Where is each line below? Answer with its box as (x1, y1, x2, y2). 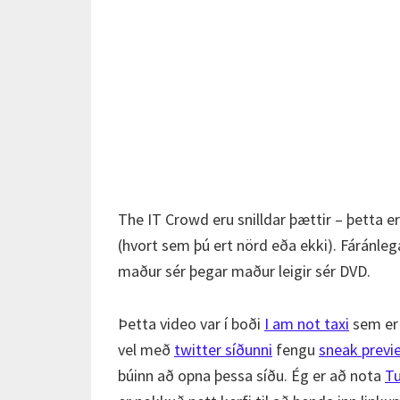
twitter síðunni (174, 339, 272, 360)
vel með (118, 339, 174, 360)
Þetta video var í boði (118, 313, 264, 334)
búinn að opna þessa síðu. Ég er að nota (118, 365, 385, 386)
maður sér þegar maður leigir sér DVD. (118, 261, 371, 281)
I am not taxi (264, 313, 349, 334)
